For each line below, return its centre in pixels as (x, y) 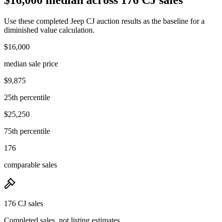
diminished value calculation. (49, 30)
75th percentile (27, 131)
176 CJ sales (24, 203)
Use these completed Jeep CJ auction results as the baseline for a (104, 21)
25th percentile (27, 97)
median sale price (31, 63)
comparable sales (30, 165)
